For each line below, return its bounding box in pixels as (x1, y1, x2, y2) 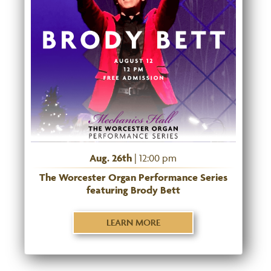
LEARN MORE (106, 216, 160, 228)
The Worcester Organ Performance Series (39, 171, 227, 183)
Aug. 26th (90, 151, 132, 164)
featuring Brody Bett (86, 183, 180, 196)
